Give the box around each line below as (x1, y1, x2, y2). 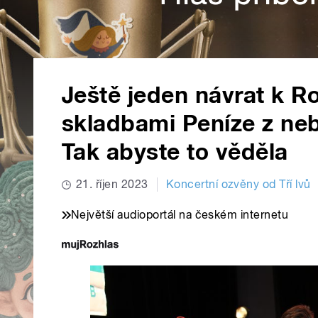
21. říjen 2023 (76, 177, 148, 192)
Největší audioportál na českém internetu (71, 208, 289, 222)
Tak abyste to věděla (62, 138, 288, 166)
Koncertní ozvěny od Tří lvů (165, 177, 311, 192)
